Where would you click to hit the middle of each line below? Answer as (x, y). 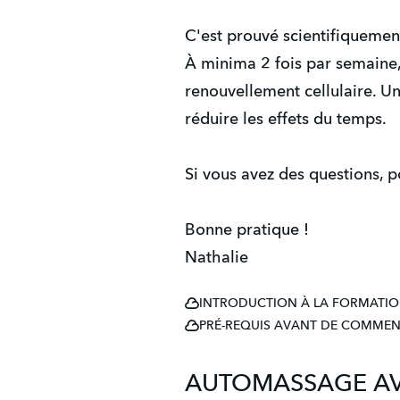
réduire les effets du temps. (286, 120)
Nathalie (217, 258)
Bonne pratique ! (247, 230)
